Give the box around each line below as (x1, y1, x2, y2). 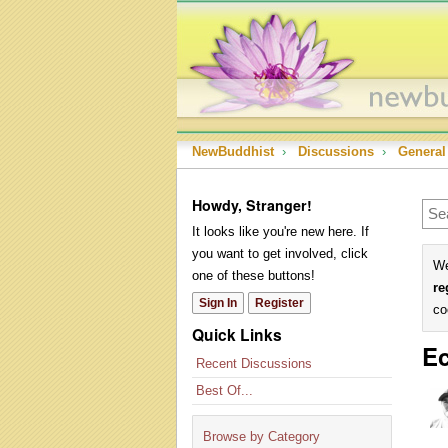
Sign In (199, 296, 237, 310)
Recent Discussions (196, 356, 312, 371)
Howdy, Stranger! (192, 195, 312, 215)
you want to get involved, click (192, 246, 368, 261)
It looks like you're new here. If (192, 224, 369, 239)
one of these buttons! (192, 268, 315, 283)
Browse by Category (203, 429, 320, 444)
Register (255, 296, 304, 310)
